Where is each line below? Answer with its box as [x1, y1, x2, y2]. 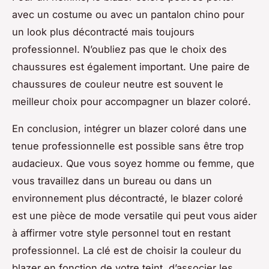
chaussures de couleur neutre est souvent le [12, 78, 223, 91]
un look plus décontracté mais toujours [12, 26, 195, 38]
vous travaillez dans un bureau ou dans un [12, 175, 212, 187]
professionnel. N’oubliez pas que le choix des [12, 43, 227, 56]
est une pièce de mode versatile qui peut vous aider [12, 210, 257, 222]
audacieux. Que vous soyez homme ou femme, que [12, 157, 255, 170]
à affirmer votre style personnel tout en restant [12, 227, 231, 240]
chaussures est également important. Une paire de [12, 61, 250, 73]
